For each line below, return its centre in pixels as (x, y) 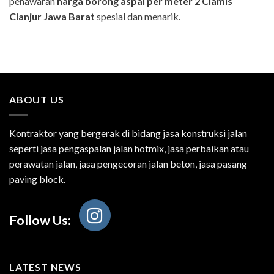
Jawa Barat (69, 16)
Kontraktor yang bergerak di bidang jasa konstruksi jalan (128, 133)
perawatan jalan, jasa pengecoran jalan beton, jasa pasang (128, 163)
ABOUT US (37, 100)
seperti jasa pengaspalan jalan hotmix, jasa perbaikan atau (129, 148)
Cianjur (25, 16)
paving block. (37, 179)
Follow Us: (40, 220)
